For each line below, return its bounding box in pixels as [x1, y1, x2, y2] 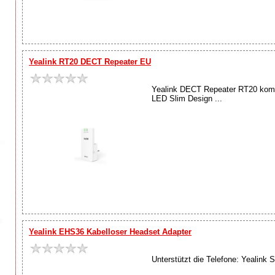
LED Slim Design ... [152, 93, 222, 103]
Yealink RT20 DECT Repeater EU [29, 56, 151, 66]
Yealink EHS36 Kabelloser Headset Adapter [29, 227, 192, 236]
